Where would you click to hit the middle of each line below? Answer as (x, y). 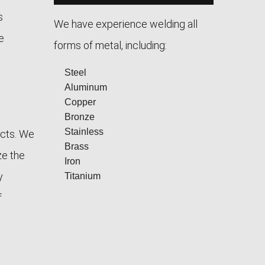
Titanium (82, 176)
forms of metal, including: (110, 45)
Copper (80, 102)
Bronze (79, 117)
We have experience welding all (126, 24)
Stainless (84, 132)
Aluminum (85, 87)
